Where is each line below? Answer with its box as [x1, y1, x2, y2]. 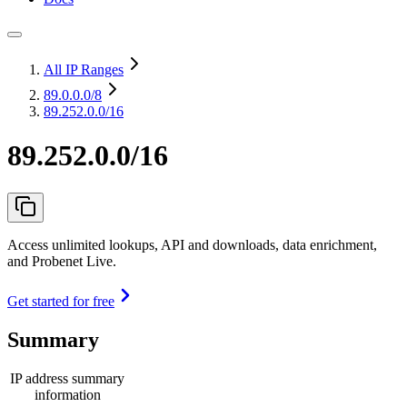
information [34, 386, 101, 402]
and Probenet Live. [7, 253, 116, 269]
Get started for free [7, 293, 114, 309]
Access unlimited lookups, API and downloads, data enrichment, [7, 236, 377, 253]
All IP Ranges [44, 62, 124, 77]
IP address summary [10, 370, 124, 386]
